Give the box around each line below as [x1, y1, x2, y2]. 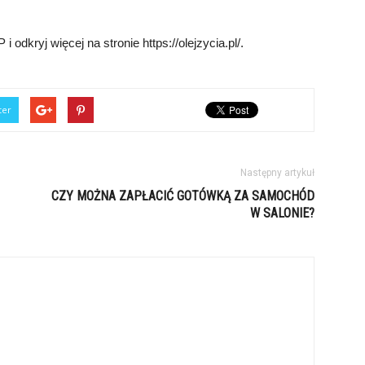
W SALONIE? [250, 205, 314, 221]
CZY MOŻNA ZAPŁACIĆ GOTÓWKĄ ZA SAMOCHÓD [51, 188, 314, 204]
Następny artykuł [240, 167, 314, 178]
